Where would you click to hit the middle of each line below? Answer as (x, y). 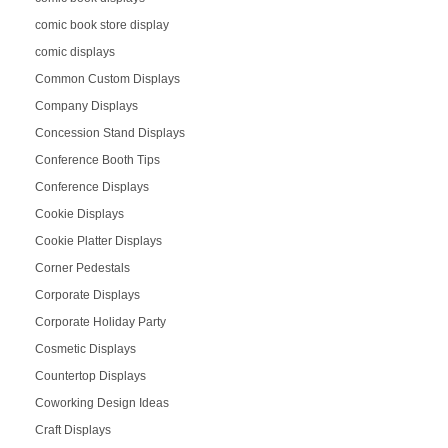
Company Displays (86, 105)
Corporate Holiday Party (100, 321)
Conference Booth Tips (97, 159)
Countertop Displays (90, 375)
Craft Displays (72, 429)
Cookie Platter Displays (98, 240)
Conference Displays (91, 186)
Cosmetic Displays (85, 348)
